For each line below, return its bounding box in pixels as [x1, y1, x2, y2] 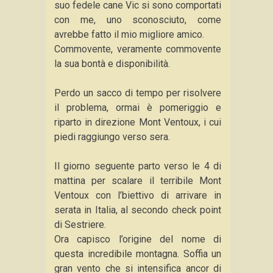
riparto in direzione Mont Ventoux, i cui [54, 116, 221, 128]
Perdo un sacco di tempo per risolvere [54, 87, 221, 99]
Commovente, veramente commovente [54, 43, 221, 55]
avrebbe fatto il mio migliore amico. [54, 29, 204, 40]
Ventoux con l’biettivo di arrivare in [54, 190, 221, 201]
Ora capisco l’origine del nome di [54, 233, 221, 245]
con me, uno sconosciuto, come [54, 14, 221, 26]
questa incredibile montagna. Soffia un [54, 248, 221, 260]
